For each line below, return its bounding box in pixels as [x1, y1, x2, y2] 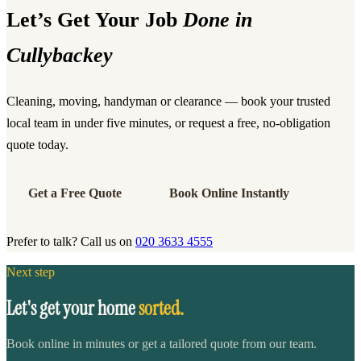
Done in [183, 7, 252, 32]
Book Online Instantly [168, 186, 289, 201]
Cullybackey [6, 43, 113, 68]
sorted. [139, 295, 184, 321]
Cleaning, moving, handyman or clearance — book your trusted [6, 94, 330, 109]
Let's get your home [6, 295, 135, 321]
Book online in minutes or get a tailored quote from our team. [6, 336, 317, 351]
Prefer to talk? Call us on [6, 234, 135, 248]
